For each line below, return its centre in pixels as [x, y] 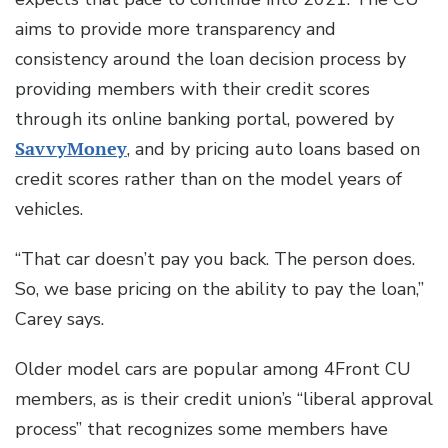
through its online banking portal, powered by [204, 119]
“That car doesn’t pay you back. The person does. [215, 259]
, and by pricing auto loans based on [273, 149]
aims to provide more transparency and [175, 29]
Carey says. [59, 319]
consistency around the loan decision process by [210, 59]
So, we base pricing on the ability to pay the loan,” [219, 289]
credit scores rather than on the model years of [208, 179]
